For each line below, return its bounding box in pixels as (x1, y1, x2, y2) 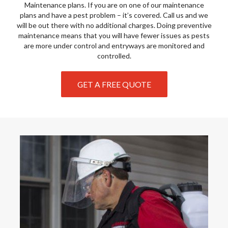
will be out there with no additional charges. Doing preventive (16, 21, 212, 30)
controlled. (97, 51, 131, 60)
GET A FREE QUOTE (77, 79, 151, 89)
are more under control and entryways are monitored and (23, 41, 205, 50)
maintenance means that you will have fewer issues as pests (18, 31, 210, 40)
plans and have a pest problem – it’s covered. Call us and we (20, 11, 208, 19)
